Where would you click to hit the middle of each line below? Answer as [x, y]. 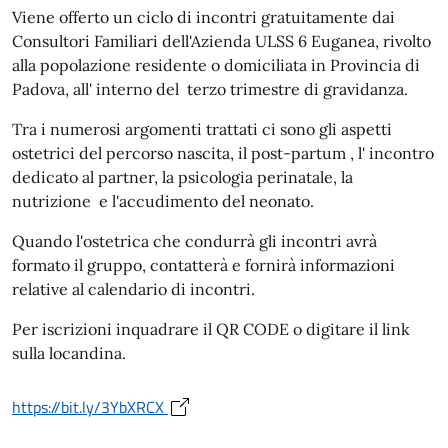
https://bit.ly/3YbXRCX [90, 406]
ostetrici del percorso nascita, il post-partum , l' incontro [223, 152]
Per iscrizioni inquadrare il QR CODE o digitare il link [211, 328]
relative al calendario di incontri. [133, 288]
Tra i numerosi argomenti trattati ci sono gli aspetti [202, 128]
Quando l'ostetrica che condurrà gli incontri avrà [194, 240]
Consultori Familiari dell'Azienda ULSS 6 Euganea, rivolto [221, 40]
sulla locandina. [69, 352]
